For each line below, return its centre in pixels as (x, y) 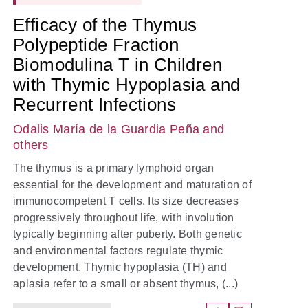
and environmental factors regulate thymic (118, 251)
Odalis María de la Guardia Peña (107, 130)
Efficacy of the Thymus (105, 25)
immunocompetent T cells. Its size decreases (126, 201)
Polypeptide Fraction (96, 45)
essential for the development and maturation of (132, 185)
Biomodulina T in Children (118, 65)
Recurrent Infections (95, 105)
